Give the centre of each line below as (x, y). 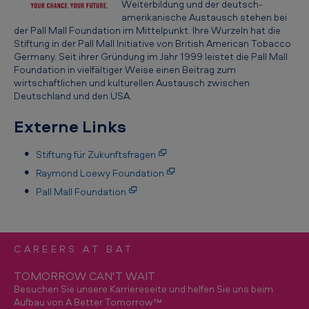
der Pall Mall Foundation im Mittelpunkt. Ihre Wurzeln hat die (147, 30)
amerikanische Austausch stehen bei (204, 17)
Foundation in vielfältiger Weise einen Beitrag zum (125, 69)
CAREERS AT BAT (74, 249)
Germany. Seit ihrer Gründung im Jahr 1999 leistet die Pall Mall (151, 56)
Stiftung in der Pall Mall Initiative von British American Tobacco (152, 43)
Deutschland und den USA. (73, 96)
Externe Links (70, 126)
